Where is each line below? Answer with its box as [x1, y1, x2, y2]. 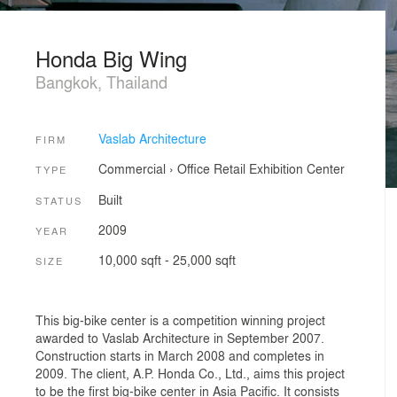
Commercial [97, 160, 166, 178]
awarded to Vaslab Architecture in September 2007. [35, 328, 324, 346]
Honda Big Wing [35, 43, 187, 74]
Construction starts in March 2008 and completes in [35, 346, 324, 364]
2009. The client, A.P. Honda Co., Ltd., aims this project [35, 363, 345, 382]
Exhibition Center [248, 160, 345, 178]
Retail [213, 160, 245, 178]
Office [176, 160, 210, 178]
